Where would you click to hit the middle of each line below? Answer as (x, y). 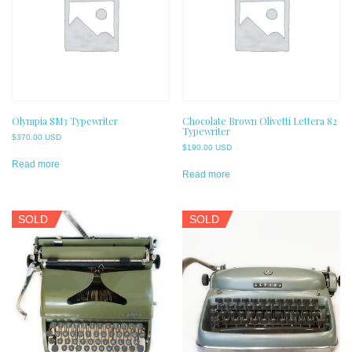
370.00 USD (39, 137)
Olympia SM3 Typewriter (65, 121)
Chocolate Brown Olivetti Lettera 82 (260, 121)
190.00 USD (210, 147)
